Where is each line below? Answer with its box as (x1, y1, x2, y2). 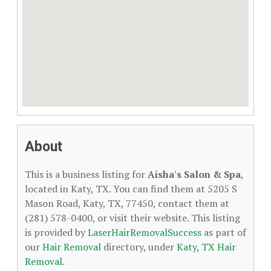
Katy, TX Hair (177, 240, 236, 253)
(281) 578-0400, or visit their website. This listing (25, 211, 240, 224)
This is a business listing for (25, 168, 148, 181)
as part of (201, 226, 246, 239)
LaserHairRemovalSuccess (88, 226, 201, 239)
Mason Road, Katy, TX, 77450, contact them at (25, 197, 229, 210)
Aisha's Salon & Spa (148, 168, 241, 181)
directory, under (101, 240, 177, 253)
